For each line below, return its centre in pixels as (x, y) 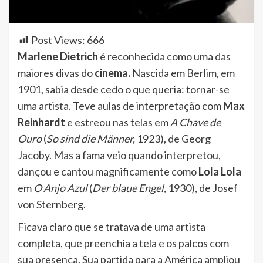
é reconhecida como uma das (165, 56)
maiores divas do (56, 73)
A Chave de (195, 122)
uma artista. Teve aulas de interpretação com (120, 105)
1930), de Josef (202, 188)
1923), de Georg (173, 138)
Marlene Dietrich (59, 56)
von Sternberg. (52, 204)
